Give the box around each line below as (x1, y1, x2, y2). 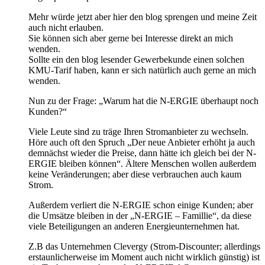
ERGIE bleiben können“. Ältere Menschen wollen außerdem (28, 158, 256, 169)
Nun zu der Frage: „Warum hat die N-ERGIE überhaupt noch (28, 95, 258, 106)
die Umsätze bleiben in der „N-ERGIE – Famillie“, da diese (28, 210, 251, 221)
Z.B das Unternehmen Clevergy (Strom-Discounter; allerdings (28, 241, 260, 251)
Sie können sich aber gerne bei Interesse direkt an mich (28, 33, 233, 43)
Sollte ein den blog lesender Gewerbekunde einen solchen (28, 54, 244, 64)
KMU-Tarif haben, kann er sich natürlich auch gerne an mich (28, 64, 256, 75)
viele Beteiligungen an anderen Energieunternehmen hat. (28, 221, 240, 231)
